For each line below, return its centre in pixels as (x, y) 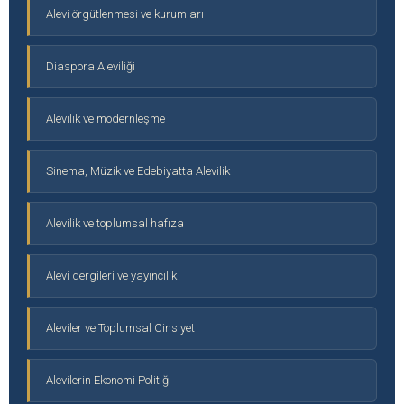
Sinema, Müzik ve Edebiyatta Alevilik (138, 170)
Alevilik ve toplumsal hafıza (115, 223)
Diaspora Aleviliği (90, 66)
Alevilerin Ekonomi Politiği (108, 380)
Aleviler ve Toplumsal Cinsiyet (120, 327)
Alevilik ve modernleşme (105, 118)
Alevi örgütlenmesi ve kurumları (124, 14)
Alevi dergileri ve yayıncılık (111, 275)
